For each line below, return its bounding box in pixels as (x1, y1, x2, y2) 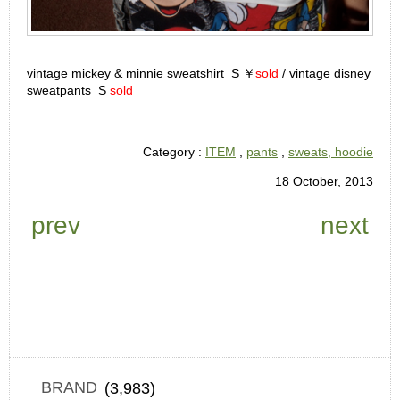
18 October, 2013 (275, 173, 373, 188)
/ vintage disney (279, 65, 371, 80)
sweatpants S (27, 82, 110, 97)
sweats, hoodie (288, 144, 373, 159)
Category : (143, 144, 205, 159)
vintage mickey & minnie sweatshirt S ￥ (27, 65, 255, 80)
